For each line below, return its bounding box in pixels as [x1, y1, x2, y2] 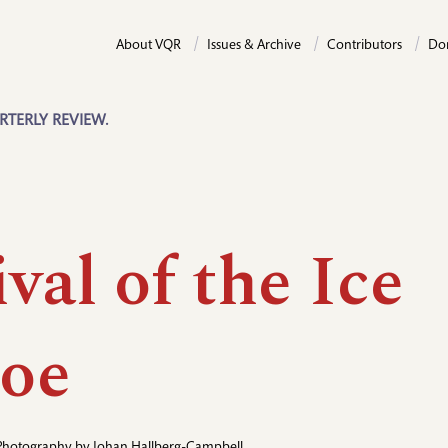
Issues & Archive [207, 39, 301, 53]
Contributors [327, 39, 402, 53]
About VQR [116, 39, 181, 53]
